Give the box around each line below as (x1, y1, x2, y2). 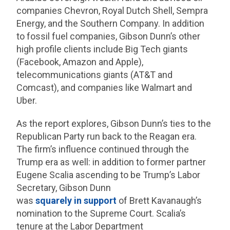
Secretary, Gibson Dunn (16, 182, 111, 194)
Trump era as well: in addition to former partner (16, 157, 206, 168)
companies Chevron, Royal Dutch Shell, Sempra (16, 5, 208, 16)
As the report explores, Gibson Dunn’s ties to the (16, 118, 212, 129)
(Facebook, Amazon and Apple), (16, 56, 144, 68)
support (84, 195, 117, 206)
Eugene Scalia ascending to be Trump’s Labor (16, 169, 201, 181)
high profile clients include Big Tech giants (16, 44, 188, 55)
